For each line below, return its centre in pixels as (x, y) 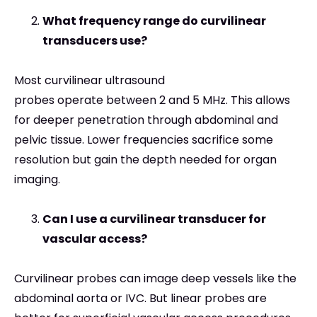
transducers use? (95, 41)
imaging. (37, 180)
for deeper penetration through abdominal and (146, 120)
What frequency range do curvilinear (154, 21)
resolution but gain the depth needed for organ (145, 160)
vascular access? (95, 239)
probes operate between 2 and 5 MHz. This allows (152, 100)
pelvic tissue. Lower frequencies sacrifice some (144, 140)
